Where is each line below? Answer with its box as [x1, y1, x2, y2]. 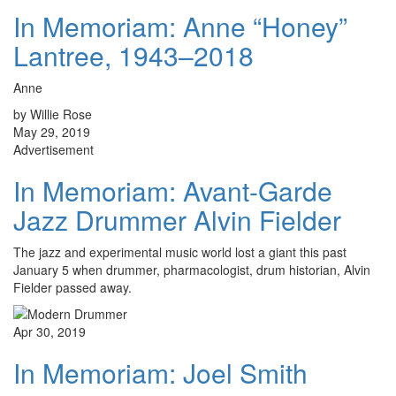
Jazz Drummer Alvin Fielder [13, 201, 341, 240]
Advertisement [13, 141, 94, 159]
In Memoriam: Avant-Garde [13, 171, 332, 210]
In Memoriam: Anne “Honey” [13, 7, 347, 46]
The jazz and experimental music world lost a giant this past [13, 243, 346, 262]
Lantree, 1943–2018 [13, 36, 254, 75]
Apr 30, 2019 [13, 323, 86, 341]
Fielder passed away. [13, 278, 132, 297]
